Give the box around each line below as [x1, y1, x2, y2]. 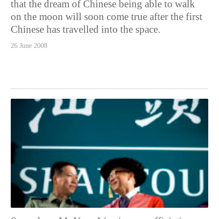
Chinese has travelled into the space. [11, 23, 161, 35]
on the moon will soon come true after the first [11, 10, 203, 22]
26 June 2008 [11, 42, 48, 49]
